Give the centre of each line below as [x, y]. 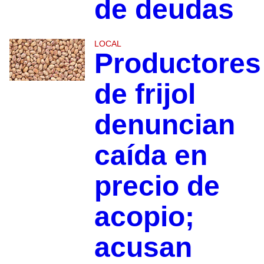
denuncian [164, 124]
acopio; [144, 216]
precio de [157, 186]
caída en [151, 155]
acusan [143, 247]
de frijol [145, 94]
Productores [177, 63]
